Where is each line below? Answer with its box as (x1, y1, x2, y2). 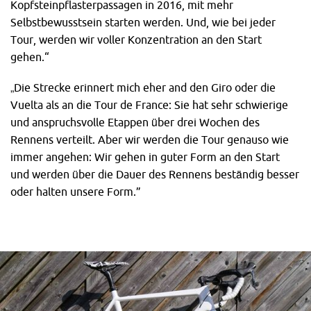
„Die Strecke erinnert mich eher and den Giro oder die (10, 81, 276, 94)
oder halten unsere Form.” (10, 185, 141, 199)
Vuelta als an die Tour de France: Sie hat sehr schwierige (10, 99, 288, 112)
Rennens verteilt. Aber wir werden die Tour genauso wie (10, 133, 289, 146)
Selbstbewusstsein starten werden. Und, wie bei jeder (10, 16, 276, 29)
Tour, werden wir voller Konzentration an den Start (10, 33, 262, 47)
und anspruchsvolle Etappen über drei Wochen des (10, 116, 260, 129)
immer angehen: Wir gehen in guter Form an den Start (10, 151, 280, 164)
